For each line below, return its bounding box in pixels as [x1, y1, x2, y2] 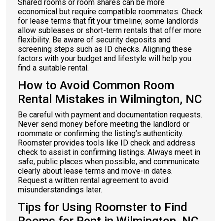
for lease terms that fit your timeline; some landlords [18, 16, 198, 26]
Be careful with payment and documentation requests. [18, 110, 202, 119]
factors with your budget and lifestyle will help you [18, 54, 191, 63]
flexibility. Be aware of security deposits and [18, 35, 171, 44]
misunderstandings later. [18, 185, 102, 194]
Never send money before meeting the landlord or [18, 119, 189, 129]
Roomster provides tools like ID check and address [18, 138, 195, 147]
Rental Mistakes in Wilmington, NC [18, 92, 202, 106]
